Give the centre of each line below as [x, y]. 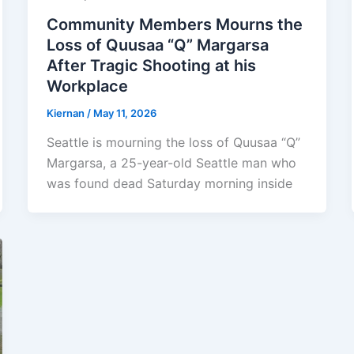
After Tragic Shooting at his [151, 65]
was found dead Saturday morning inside [169, 184]
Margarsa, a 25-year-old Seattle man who [171, 163]
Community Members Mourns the [174, 24]
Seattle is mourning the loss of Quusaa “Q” [173, 143]
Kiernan [66, 113]
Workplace [87, 86]
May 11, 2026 [124, 113]
